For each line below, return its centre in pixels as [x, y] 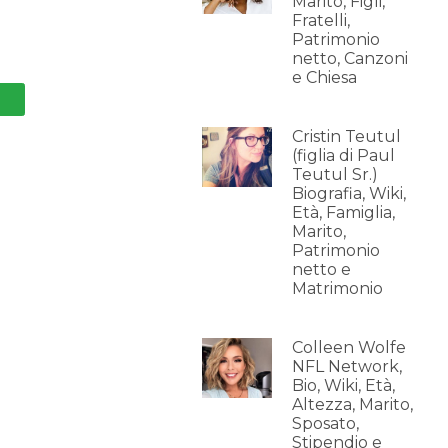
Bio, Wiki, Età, [343, 385]
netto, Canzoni [349, 58]
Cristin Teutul [346, 136]
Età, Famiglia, [343, 212]
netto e [321, 269]
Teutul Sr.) [334, 174]
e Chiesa [324, 77]
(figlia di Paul [343, 155]
